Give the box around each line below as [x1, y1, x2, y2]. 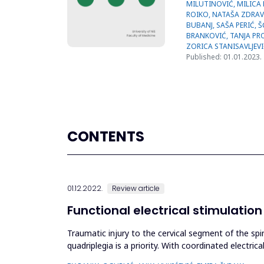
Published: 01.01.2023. [186, 52, 262, 62]
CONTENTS [67, 127, 144, 146]
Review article [112, 183, 160, 193]
